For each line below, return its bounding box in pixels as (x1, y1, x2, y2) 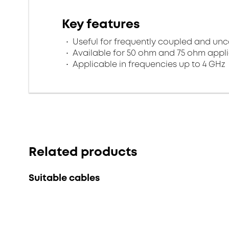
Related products (29, 143, 138, 161)
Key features (62, 15, 140, 33)
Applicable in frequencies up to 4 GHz (71, 58, 225, 70)
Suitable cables (29, 171, 100, 185)
